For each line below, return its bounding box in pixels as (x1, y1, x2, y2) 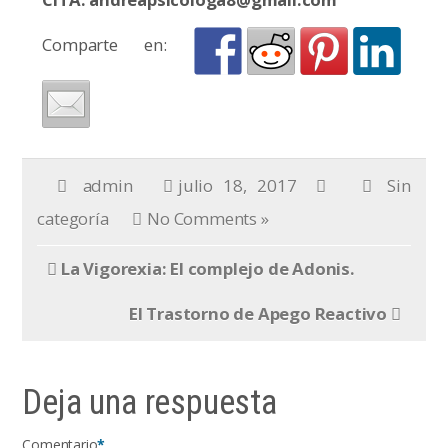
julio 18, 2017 (177, 174, 297, 198)
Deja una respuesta (22, 382, 277, 424)
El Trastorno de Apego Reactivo (128, 302, 387, 326)
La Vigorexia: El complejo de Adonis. (61, 257, 355, 281)
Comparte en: (42, 33, 194, 57)
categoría (37, 207, 109, 231)
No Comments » (147, 207, 269, 231)
